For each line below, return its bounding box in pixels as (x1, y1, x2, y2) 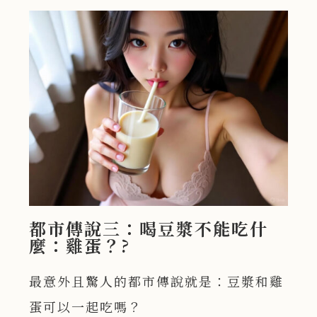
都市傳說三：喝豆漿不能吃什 (29, 215, 269, 241)
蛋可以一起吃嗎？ (29, 296, 143, 316)
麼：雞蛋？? (29, 232, 131, 258)
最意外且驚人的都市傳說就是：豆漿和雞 (29, 271, 284, 290)
